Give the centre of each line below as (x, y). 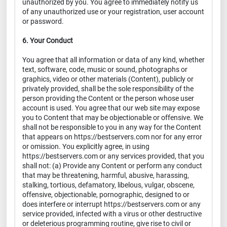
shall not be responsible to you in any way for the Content (112, 127)
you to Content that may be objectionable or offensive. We (113, 118)
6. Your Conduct (48, 41)
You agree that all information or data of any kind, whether (113, 60)
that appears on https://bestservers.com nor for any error (112, 137)
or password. (43, 21)
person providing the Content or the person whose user (108, 98)
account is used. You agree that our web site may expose (111, 108)
